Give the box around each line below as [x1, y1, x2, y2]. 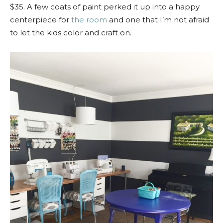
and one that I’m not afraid [107, 15, 209, 25]
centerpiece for [10, 15, 71, 25]
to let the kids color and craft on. [10, 28, 131, 38]
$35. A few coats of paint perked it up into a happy [10, 2, 200, 12]
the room [71, 15, 107, 25]
